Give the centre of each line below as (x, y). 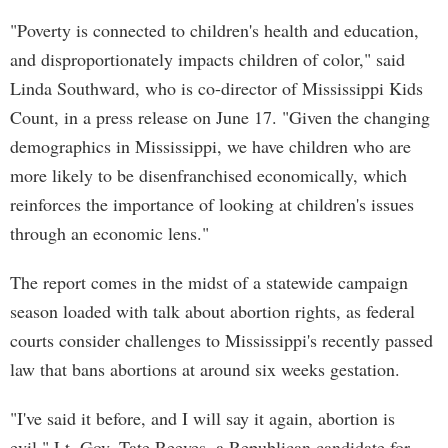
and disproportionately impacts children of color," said (207, 59)
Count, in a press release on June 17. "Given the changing (220, 117)
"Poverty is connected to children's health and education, (214, 30)
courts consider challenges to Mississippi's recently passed (221, 340)
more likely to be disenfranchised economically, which (208, 175)
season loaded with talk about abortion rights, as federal (212, 311)
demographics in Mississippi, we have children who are (210, 146)
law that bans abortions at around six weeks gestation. (205, 369)
